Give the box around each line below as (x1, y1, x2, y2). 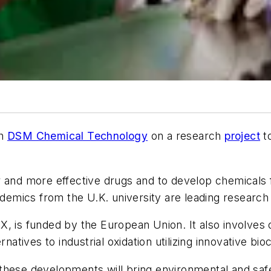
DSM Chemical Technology (7, 129, 148, 142)
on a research (148, 129, 225, 142)
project (224, 129, 261, 142)
